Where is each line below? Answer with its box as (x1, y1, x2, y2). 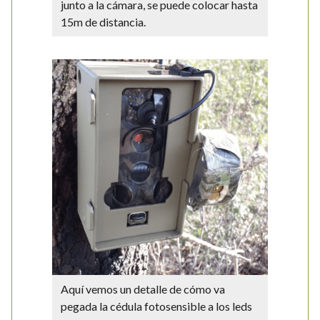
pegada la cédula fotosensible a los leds (61, 299, 252, 313)
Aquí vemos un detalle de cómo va (61, 282, 225, 296)
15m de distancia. (61, 15, 146, 29)
